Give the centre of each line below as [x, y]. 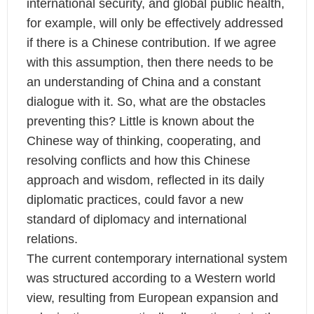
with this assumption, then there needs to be [150, 63]
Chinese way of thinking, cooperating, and [143, 141]
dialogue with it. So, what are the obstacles [146, 102]
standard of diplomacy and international [136, 220]
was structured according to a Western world [151, 279]
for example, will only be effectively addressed [155, 23]
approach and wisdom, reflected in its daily [145, 180]
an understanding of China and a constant [143, 82]
